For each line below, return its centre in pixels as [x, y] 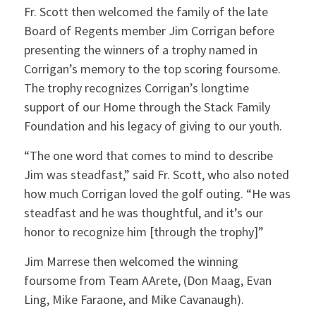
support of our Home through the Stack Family [147, 107]
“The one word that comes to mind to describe [148, 155]
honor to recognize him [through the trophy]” [144, 231]
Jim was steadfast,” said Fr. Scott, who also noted [156, 174]
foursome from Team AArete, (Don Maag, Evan [147, 281]
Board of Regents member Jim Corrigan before [149, 30]
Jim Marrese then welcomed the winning [131, 262]
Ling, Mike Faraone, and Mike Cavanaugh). [134, 300]
